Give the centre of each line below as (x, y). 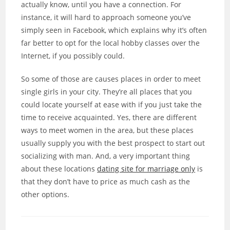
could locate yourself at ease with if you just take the (112, 105)
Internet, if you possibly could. (73, 56)
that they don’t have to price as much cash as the (106, 182)
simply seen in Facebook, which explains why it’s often (114, 30)
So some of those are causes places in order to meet (111, 79)
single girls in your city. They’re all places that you (107, 92)
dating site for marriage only (146, 169)
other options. (45, 195)
